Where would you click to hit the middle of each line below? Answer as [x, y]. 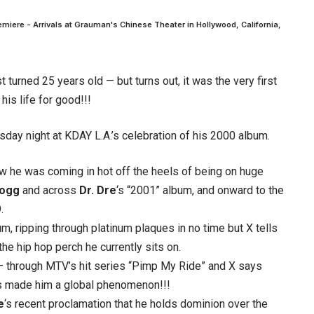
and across [49, 190]
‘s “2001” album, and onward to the [200, 190]
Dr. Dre [98, 190]
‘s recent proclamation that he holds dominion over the [136, 304]
